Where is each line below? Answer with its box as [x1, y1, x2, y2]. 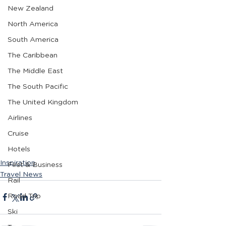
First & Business [8, 161, 63, 168]
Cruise [8, 130, 29, 137]
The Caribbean [8, 52, 58, 59]
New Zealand [8, 5, 53, 12]
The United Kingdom [8, 99, 78, 106]
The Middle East [8, 68, 63, 75]
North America [8, 21, 58, 28]
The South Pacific [8, 83, 68, 90]
